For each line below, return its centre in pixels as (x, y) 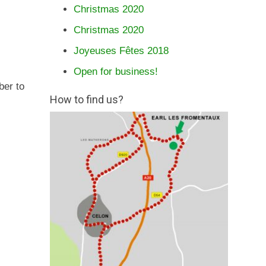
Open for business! (115, 72)
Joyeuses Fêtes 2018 (121, 51)
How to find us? (86, 99)
